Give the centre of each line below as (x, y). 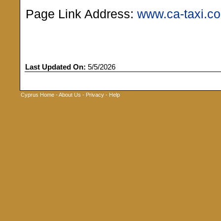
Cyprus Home (37, 95)
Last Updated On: (55, 67)
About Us (70, 95)
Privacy (95, 95)
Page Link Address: (81, 14)
